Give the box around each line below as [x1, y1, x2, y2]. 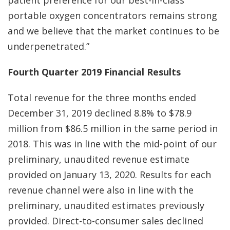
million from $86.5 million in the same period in [8, 122, 218, 135]
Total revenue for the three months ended [8, 91, 196, 104]
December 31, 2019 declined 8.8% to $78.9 [8, 107, 191, 119]
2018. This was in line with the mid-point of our [8, 138, 217, 150]
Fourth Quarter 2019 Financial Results [8, 66, 181, 78]
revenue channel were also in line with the [8, 184, 194, 196]
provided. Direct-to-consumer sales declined [8, 215, 203, 227]
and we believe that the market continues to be [8, 25, 219, 37]
